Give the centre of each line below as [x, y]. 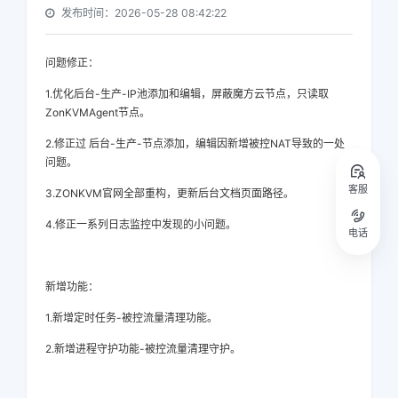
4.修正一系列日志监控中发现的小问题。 [141, 224]
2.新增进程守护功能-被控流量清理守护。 [143, 348]
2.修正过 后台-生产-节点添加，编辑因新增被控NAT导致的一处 [195, 143]
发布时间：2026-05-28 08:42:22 [144, 12]
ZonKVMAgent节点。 [98, 112]
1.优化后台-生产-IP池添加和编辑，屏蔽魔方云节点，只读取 [187, 93]
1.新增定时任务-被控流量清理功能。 [131, 317]
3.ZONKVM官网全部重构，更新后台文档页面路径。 [170, 193]
